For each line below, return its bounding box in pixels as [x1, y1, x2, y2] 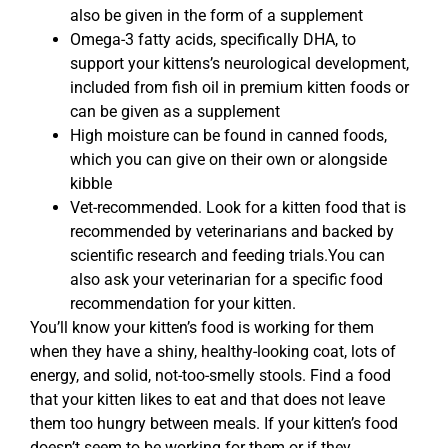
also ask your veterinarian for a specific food [70, 270, 383, 290]
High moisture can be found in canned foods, [70, 126, 387, 146]
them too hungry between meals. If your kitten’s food [30, 414, 398, 434]
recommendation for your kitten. [70, 294, 296, 314]
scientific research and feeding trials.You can [70, 246, 385, 266]
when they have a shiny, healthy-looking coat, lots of [30, 342, 396, 362]
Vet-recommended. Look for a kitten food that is [70, 198, 406, 218]
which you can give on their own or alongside [70, 150, 387, 170]
